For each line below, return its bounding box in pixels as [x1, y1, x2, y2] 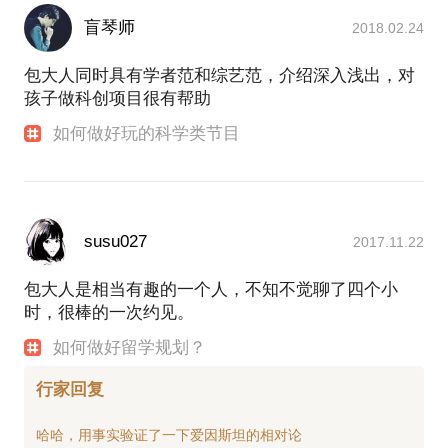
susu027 [84, 232, 147, 252]
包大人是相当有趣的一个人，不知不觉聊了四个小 [24, 280, 398, 300]
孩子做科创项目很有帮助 [24, 89, 211, 109]
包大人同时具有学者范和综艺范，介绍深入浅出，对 [24, 66, 415, 86]
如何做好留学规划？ [53, 338, 207, 358]
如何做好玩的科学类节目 [53, 124, 241, 144]
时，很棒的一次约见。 [24, 303, 194, 323]
